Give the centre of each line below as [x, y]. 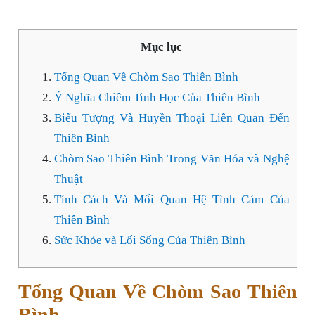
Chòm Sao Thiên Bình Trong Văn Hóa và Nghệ [172, 159]
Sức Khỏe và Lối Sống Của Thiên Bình [149, 240]
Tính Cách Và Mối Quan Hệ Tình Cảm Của [172, 200]
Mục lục [161, 47]
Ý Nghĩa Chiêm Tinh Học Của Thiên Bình [157, 98]
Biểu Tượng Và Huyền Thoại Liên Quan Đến [172, 118]
